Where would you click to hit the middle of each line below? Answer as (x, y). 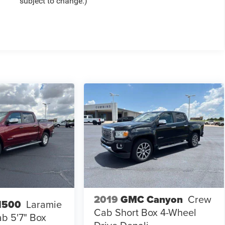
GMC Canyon (152, 200)
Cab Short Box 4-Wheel (146, 212)
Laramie (44, 204)
